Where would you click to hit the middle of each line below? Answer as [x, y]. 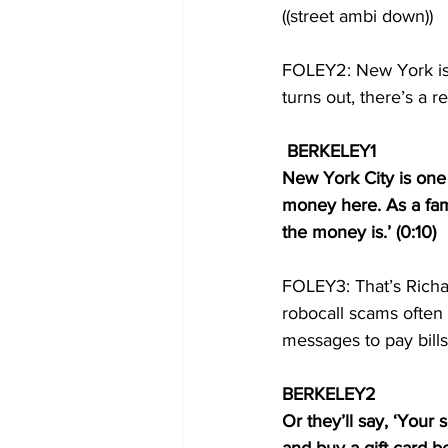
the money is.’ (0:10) [361, 232]
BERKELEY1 [334, 151]
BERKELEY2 [334, 394]
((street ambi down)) [357, 16]
